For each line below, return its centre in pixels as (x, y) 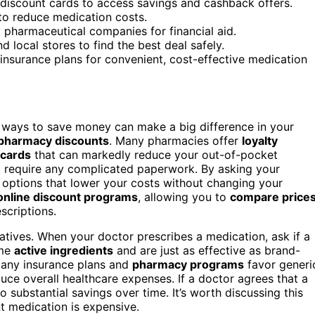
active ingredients (64, 250)
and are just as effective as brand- (207, 250)
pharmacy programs (188, 264)
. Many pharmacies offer (175, 140)
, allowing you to (184, 197)
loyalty (260, 140)
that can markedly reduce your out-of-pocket (154, 154)
